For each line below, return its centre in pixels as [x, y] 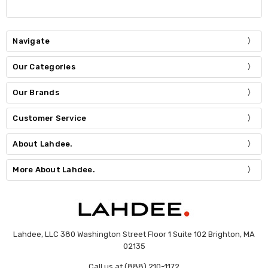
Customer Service [50, 118]
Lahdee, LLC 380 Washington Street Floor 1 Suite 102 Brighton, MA [134, 234]
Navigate [31, 41]
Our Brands [36, 93]
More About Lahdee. [54, 169]
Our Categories [44, 67]
